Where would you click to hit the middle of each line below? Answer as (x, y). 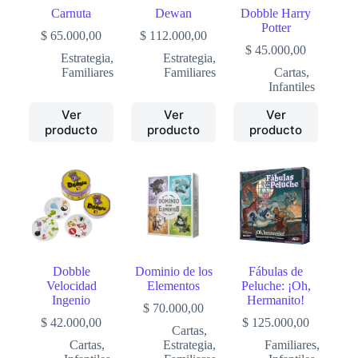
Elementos (174, 286)
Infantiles (292, 87)
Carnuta (72, 14)
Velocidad (71, 286)
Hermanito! (276, 300)
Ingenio (72, 300)
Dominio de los (173, 272)
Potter (276, 28)
